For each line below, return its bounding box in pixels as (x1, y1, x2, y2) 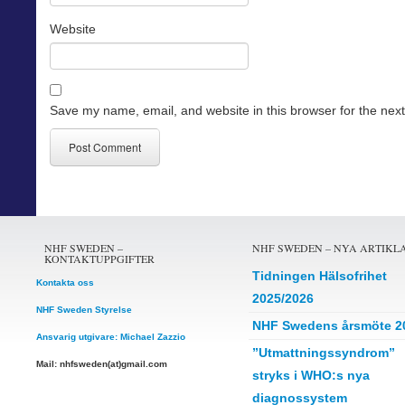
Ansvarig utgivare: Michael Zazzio (36, 332, 185, 343)
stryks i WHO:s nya (251, 368, 370, 383)
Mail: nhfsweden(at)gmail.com (36, 359, 167, 370)
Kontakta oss (36, 278, 94, 288)
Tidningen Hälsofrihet (251, 268, 387, 284)
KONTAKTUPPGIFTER (44, 251, 155, 267)
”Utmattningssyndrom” (251, 345, 395, 361)
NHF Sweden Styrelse (36, 305, 132, 316)
